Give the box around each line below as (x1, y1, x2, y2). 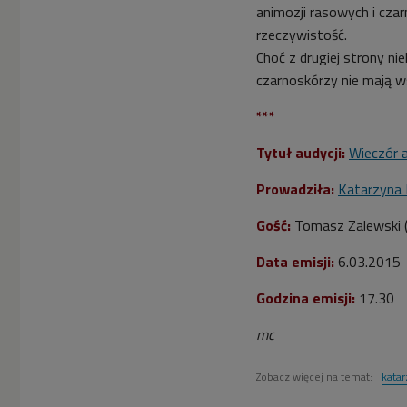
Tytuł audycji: (256, 141, 345, 164)
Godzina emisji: (256, 286, 355, 309)
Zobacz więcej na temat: (256, 367, 375, 385)
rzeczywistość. (256, 23, 347, 45)
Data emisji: (256, 250, 334, 273)
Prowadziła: (256, 177, 334, 200)
